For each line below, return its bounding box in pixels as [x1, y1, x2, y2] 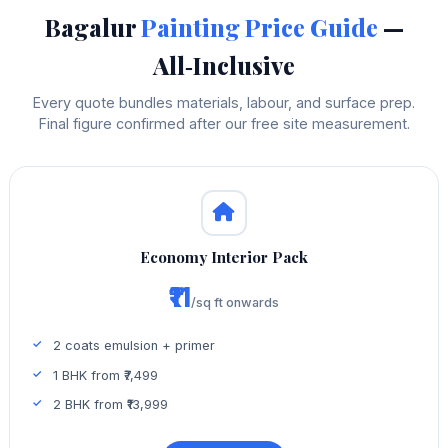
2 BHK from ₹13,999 [53, 397, 169, 413]
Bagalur [44, 11, 141, 44]
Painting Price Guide [140, 11, 378, 44]
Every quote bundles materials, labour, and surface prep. [33, 94, 415, 112]
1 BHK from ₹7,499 [53, 367, 159, 383]
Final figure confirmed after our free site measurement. [38, 115, 410, 133]
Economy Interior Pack [140, 247, 308, 268]
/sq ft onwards [191, 294, 279, 310]
